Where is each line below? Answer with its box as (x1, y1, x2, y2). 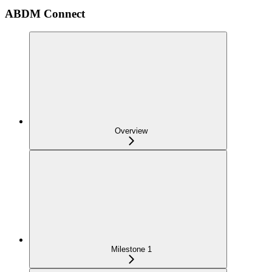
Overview (115, 126, 148, 136)
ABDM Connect (5, 7, 85, 20)
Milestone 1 (110, 245, 152, 254)
